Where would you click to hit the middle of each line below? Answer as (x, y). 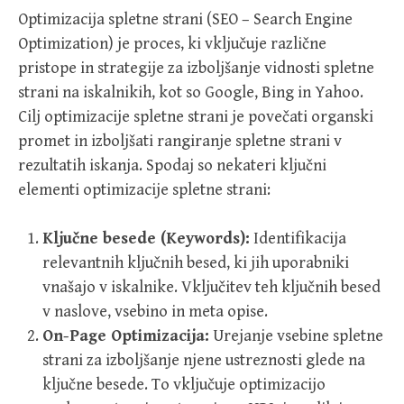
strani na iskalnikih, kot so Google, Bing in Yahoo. (191, 93)
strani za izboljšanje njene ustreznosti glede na (204, 361)
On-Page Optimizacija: (126, 336)
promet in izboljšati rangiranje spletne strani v (180, 142)
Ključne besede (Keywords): (146, 239)
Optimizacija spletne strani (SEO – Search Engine (185, 20)
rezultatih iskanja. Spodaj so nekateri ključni (172, 166)
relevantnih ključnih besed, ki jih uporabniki (196, 263)
